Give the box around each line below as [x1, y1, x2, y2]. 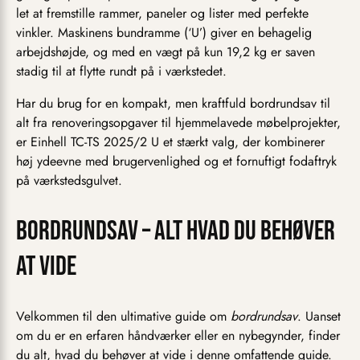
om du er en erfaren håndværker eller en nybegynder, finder [16, 325, 340, 345]
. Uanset [297, 306, 341, 325]
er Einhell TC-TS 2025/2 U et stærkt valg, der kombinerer [16, 133, 325, 152]
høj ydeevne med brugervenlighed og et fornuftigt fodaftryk [16, 152, 337, 171]
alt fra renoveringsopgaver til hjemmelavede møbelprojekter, [16, 113, 341, 133]
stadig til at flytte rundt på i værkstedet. [16, 62, 227, 81]
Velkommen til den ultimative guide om [16, 306, 231, 325]
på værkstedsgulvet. [16, 171, 122, 190]
